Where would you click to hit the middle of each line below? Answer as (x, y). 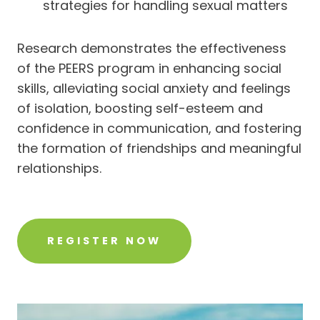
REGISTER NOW (104, 241)
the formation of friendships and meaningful (159, 148)
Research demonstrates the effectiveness (152, 48)
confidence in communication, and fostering (159, 128)
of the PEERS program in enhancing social (149, 68)
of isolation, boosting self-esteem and (140, 108)
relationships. (59, 168)
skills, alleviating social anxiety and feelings (154, 88)
